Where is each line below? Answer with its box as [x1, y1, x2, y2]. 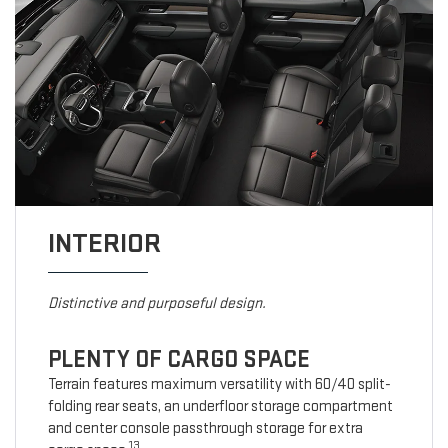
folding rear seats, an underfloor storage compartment [47, 397, 393, 417]
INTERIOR [47, 227, 161, 261]
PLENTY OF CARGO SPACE [47, 345, 310, 375]
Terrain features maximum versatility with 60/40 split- [47, 375, 391, 395]
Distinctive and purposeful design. [47, 294, 266, 314]
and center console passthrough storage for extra [47, 419, 363, 439]
